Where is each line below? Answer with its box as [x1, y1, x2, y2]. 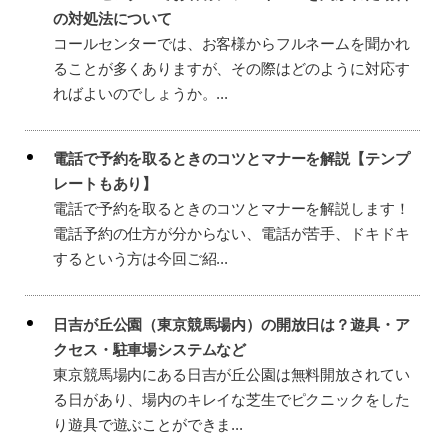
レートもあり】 [53, 175, 158, 193]
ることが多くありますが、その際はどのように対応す [53, 59, 410, 77]
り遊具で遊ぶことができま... [53, 415, 243, 433]
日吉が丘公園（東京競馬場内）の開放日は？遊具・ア [53, 315, 410, 333]
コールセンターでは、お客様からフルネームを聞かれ [53, 34, 410, 52]
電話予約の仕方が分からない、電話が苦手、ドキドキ [53, 225, 410, 243]
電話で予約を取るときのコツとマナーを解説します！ [53, 200, 410, 218]
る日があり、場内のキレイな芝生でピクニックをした [53, 390, 410, 408]
